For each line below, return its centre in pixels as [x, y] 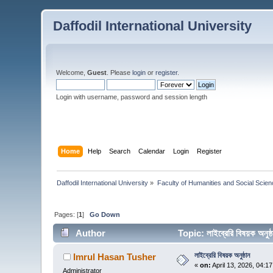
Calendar [151, 151]
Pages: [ [67, 214]
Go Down [105, 214]
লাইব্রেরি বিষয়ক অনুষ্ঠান [222, 256]
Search [119, 151]
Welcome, [72, 73]
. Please [120, 73]
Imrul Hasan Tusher [114, 257]
